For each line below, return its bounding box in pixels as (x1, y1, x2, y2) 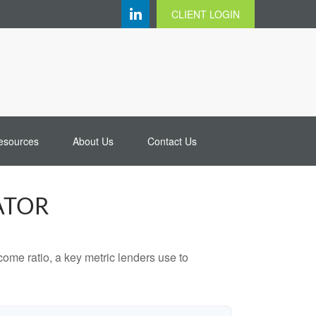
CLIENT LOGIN (171, 7, 240, 21)
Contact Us (147, 134, 197, 149)
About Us (72, 134, 114, 149)
